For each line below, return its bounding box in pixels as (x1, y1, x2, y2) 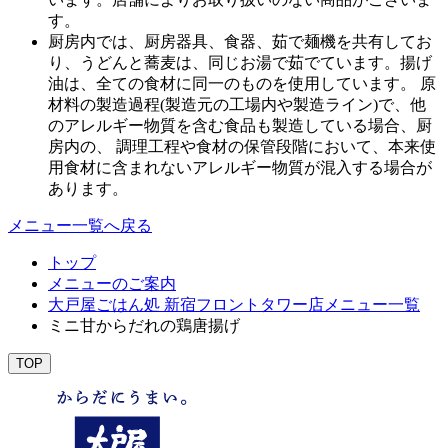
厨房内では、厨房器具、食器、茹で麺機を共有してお (48, 33, 432, 51)
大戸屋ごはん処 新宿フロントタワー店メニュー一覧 (48, 296, 420, 314)
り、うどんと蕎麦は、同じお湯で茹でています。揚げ (48, 54, 432, 72)
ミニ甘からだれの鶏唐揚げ (48, 317, 240, 335)
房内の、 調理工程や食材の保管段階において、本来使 (48, 138, 436, 156)
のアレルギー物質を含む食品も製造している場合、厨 (48, 117, 432, 135)
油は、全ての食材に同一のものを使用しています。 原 (48, 75, 436, 93)
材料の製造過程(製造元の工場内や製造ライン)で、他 (48, 96, 426, 114)
